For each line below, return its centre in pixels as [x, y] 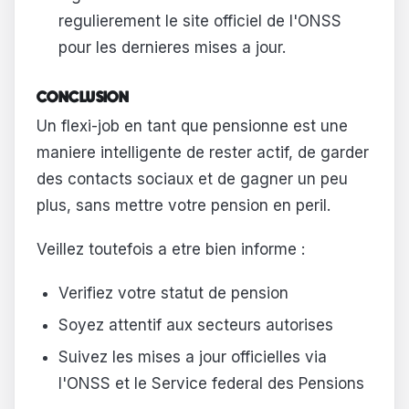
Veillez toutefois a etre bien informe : [171, 250]
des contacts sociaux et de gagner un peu [192, 179]
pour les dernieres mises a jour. [172, 48]
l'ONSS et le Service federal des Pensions [211, 383]
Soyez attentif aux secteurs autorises [195, 325]
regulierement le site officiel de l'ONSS [199, 21]
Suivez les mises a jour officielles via [192, 357]
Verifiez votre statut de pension [173, 293]
